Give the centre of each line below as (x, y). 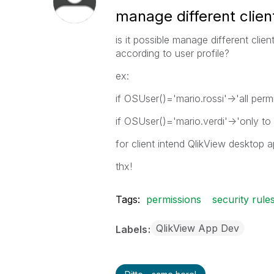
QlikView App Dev (197, 228)
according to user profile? (172, 53)
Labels (132, 229)
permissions (173, 199)
